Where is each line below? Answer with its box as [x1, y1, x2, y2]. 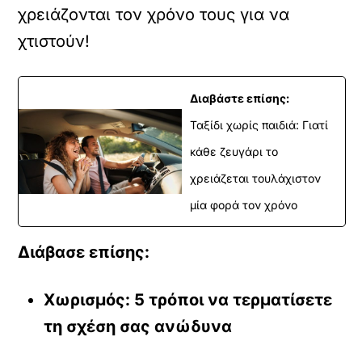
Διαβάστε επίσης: [190, 90, 289, 105]
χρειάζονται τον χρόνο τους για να [18, 4, 290, 24]
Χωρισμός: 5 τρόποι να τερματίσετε [44, 289, 333, 309]
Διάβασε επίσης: [18, 242, 150, 262]
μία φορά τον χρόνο [190, 197, 297, 212]
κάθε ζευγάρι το [190, 144, 278, 158]
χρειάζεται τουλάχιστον [190, 170, 321, 185]
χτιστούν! [18, 31, 90, 51]
